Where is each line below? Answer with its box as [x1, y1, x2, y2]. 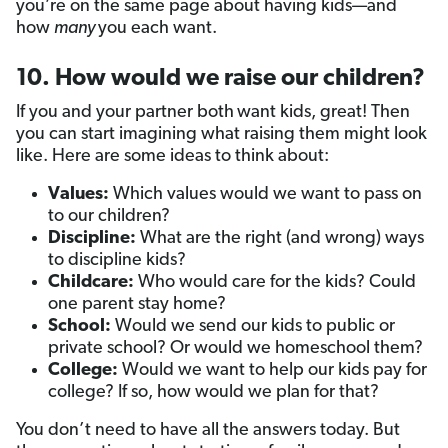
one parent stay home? [48, 295, 226, 315]
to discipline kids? [48, 251, 186, 271]
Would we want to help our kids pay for [122, 361, 427, 381]
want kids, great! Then [237, 103, 410, 123]
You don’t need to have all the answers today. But [16, 421, 400, 441]
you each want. [98, 19, 217, 39]
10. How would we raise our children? [16, 67, 425, 92]
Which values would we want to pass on [109, 185, 422, 205]
